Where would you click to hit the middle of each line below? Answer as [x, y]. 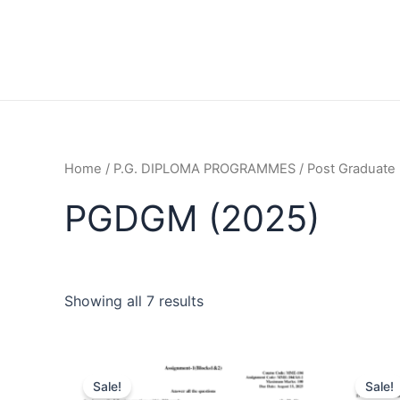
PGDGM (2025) [192, 218]
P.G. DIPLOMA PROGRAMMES [204, 169]
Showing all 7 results [134, 300]
